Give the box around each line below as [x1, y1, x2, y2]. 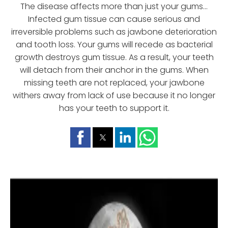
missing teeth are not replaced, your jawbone [23, 76, 205, 89]
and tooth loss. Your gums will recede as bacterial [15, 38, 213, 50]
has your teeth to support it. [59, 102, 169, 114]
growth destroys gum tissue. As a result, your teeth [14, 51, 214, 63]
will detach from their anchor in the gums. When [19, 64, 209, 76]
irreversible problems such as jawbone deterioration [11, 25, 217, 38]
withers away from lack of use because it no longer [13, 89, 215, 101]
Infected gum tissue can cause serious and [28, 13, 200, 25]
